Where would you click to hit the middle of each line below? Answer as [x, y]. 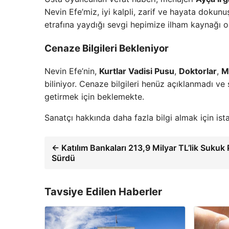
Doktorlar [198, 71]
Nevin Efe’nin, [72, 71]
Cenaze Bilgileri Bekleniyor [107, 48]
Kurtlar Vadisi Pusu [137, 71]
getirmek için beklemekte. [94, 97]
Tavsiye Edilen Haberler [103, 192]
